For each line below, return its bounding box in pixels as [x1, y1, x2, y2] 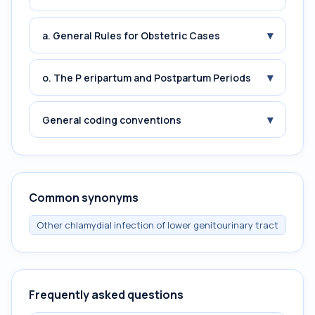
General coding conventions [42, 112, 181, 127]
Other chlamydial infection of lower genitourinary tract [37, 219, 278, 231]
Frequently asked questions [29, 287, 184, 302]
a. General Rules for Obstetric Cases [42, 28, 220, 42]
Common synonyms [29, 190, 139, 205]
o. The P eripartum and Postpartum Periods [42, 70, 251, 84]
